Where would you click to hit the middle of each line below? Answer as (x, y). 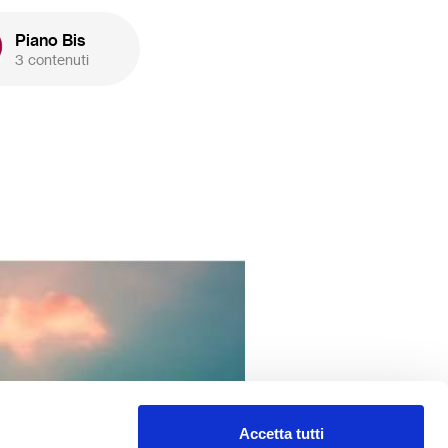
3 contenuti (52, 59)
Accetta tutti (281, 433)
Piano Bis (50, 39)
